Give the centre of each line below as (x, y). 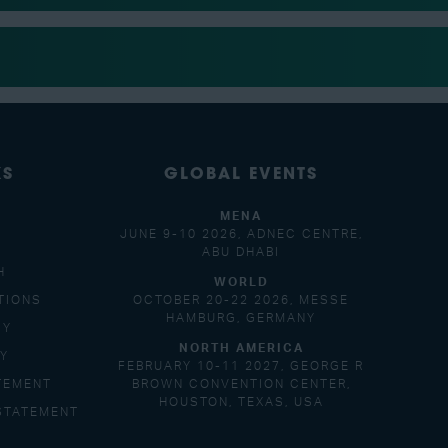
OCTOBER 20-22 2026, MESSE (241, 300)
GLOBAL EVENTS (241, 175)
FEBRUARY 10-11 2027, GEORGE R (241, 366)
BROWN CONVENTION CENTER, (241, 384)
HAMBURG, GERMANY (241, 318)
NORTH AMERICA (241, 348)
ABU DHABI (241, 252)
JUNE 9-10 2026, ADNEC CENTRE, (241, 234)
